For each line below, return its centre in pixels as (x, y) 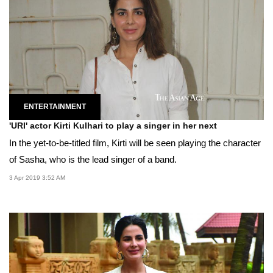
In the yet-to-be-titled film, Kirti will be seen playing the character (135, 143)
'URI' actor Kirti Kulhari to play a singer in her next (113, 126)
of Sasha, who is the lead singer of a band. (93, 160)
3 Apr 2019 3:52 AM (37, 178)
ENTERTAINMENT (55, 107)
